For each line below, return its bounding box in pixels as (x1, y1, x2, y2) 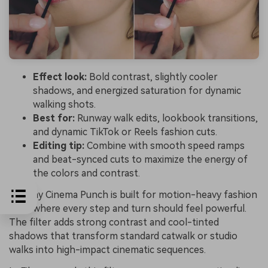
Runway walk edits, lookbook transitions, (75, 112, 258, 124)
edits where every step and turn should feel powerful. (9, 203, 246, 215)
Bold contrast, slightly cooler (87, 71, 218, 83)
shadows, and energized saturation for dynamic (33, 85, 241, 97)
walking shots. (33, 99, 96, 111)
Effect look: (33, 71, 87, 83)
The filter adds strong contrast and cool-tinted (9, 217, 219, 229)
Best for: (33, 112, 75, 124)
